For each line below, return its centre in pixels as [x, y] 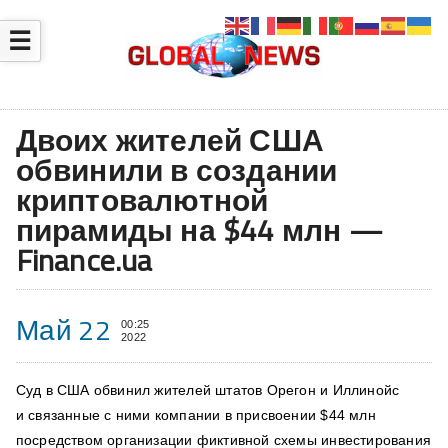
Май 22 [63, 330]
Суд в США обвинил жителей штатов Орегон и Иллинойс [207, 390]
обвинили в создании [176, 170]
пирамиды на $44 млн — [199, 230]
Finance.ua [84, 260]
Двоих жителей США [170, 140]
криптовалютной [142, 200]
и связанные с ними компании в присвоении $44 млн [195, 415]
